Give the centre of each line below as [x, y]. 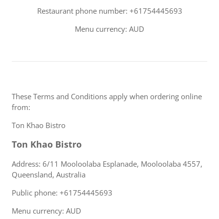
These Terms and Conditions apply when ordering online [107, 96]
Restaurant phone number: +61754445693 [109, 11]
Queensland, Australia [49, 175]
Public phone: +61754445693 [62, 193]
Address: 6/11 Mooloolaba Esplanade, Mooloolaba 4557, [107, 164]
